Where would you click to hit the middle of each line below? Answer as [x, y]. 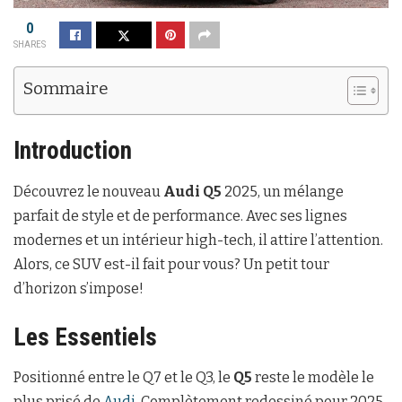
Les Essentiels [85, 337]
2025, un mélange [283, 192]
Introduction [73, 151]
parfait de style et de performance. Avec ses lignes [180, 216]
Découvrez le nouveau [88, 192]
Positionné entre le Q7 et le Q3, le [123, 378]
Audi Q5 [192, 192]
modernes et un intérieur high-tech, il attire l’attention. [198, 240]
